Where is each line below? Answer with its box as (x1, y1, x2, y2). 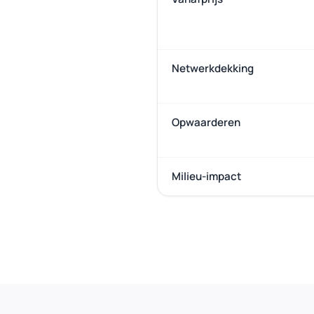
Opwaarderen (172, 115, 240, 130)
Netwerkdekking (172, 61, 254, 76)
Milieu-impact (172, 169, 241, 184)
